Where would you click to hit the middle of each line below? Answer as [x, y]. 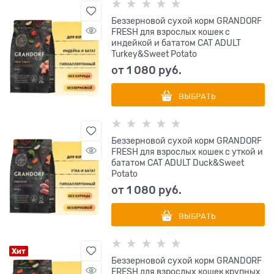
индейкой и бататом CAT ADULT [176, 43]
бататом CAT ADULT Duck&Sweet [178, 163]
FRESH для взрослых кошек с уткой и [187, 152]
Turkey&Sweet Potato [154, 54]
